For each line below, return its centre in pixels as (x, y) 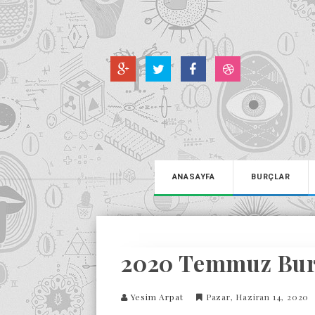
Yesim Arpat (157, 297)
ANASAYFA (193, 177)
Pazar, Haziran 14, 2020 (258, 297)
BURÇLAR (270, 177)
